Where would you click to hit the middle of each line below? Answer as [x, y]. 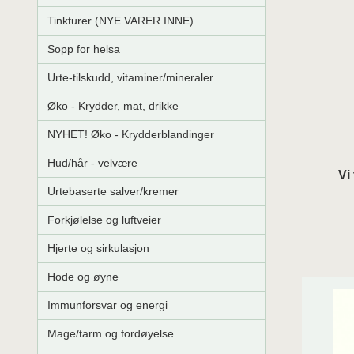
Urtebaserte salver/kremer [113, 192]
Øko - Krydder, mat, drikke [113, 106]
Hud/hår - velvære [92, 163]
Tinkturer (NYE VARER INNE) [121, 21]
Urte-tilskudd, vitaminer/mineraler [130, 78]
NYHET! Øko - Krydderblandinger [131, 135]
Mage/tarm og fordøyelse [111, 334]
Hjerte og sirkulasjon [98, 249]
